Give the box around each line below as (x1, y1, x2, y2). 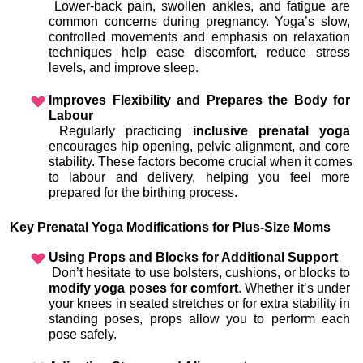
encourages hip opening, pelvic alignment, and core (49, 139, 350, 154)
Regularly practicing (59, 124, 193, 139)
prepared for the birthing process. (49, 186, 237, 200)
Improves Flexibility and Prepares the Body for (49, 93, 350, 108)
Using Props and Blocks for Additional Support (49, 250, 338, 265)
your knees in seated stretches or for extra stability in (49, 297, 350, 311)
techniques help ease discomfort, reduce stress (49, 45, 350, 60)
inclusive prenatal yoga (192, 124, 351, 139)
